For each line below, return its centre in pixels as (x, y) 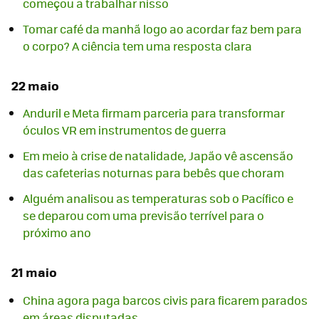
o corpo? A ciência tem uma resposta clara (137, 46)
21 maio (34, 272)
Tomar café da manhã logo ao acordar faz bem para (162, 29)
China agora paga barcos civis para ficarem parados (165, 300)
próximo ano (57, 233)
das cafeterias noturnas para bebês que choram (153, 173)
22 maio (35, 86)
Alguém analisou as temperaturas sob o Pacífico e (158, 199)
